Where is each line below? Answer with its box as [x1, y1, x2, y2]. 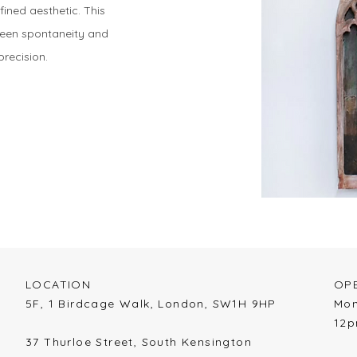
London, [158, 296, 213, 311]
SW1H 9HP [212, 296, 277, 311]
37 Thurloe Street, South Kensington [25, 335, 252, 349]
